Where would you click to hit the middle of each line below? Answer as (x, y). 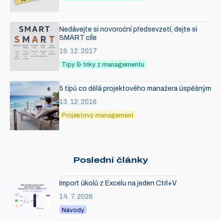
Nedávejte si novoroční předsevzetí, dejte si (128, 30)
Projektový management (98, 116)
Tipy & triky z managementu (103, 65)
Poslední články (110, 160)
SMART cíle (78, 38)
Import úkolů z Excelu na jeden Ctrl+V (118, 184)
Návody (73, 210)
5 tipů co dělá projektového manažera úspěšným (135, 89)
